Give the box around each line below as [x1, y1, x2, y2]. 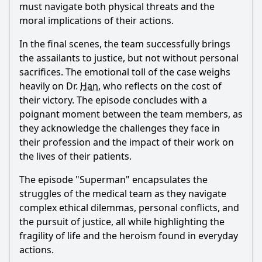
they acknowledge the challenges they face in [19, 122, 220, 135]
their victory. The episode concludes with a [19, 94, 207, 106]
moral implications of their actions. [19, 14, 174, 27]
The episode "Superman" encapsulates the [19, 173, 208, 186]
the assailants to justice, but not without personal [19, 51, 239, 64]
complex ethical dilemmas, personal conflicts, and [19, 201, 239, 214]
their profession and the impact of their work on [19, 136, 234, 149]
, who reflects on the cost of [98, 80, 222, 92]
